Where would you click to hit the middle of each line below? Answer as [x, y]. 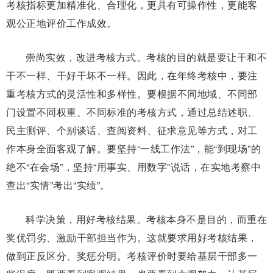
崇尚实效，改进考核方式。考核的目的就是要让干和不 [146, 57]
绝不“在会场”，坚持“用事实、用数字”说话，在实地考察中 [133, 166]
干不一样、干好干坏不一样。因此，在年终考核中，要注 [132, 75]
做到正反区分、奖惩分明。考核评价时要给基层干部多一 [132, 255]
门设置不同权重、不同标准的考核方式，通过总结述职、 [132, 112]
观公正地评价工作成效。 [62, 23]
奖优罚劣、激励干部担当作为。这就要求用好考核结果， [132, 237]
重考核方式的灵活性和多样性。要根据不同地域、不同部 [132, 93]
